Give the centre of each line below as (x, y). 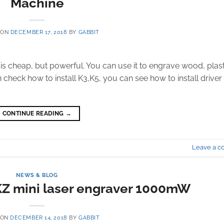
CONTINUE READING (34, 113)
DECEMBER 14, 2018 (39, 218)
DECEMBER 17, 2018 (39, 32)
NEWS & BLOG (37, 175)
